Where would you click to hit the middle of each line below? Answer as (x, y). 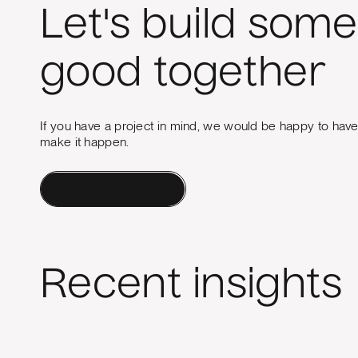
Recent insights (191, 287)
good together (183, 76)
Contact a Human (105, 189)
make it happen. (85, 142)
